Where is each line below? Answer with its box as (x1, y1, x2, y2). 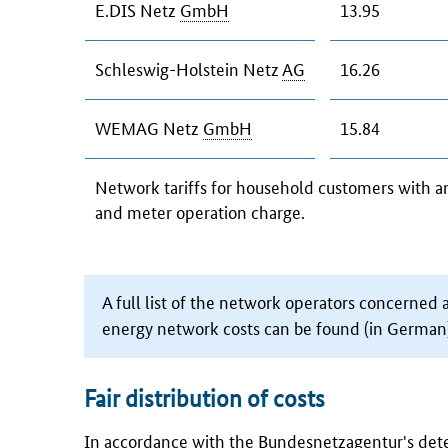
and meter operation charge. (95, 199, 305, 223)
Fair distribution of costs (84, 383, 325, 413)
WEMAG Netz (95, 115, 203, 139)
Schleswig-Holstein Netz (95, 56, 282, 80)
